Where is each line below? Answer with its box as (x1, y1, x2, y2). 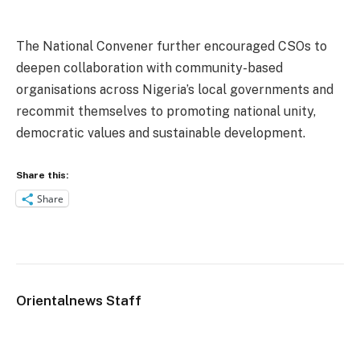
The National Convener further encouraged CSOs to (16, 38, 327, 54)
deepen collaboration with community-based (16, 59, 283, 76)
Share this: (16, 170, 68, 182)
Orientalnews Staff (16, 292, 141, 309)
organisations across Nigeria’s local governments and (16, 81, 333, 97)
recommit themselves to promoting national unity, (16, 103, 316, 119)
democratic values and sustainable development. (16, 125, 305, 141)
